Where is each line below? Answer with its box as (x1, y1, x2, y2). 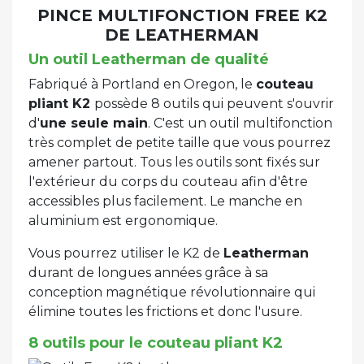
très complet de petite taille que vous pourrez (28, 135, 331, 151)
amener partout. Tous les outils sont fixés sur (28, 154, 320, 171)
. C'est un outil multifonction (148, 115, 332, 132)
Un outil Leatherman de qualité (28, 50, 269, 69)
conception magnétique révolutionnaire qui (28, 284, 315, 301)
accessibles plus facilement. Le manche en (28, 193, 302, 210)
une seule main (40, 115, 148, 132)
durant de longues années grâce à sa (28, 265, 268, 281)
